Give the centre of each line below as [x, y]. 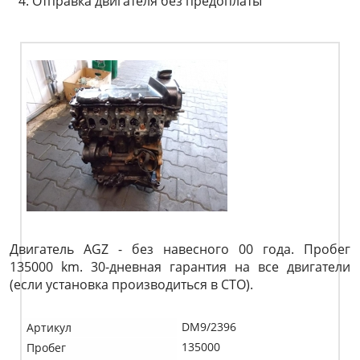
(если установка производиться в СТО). [131, 284]
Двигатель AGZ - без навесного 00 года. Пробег [180, 249]
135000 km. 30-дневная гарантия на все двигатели [180, 267]
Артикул [49, 327]
